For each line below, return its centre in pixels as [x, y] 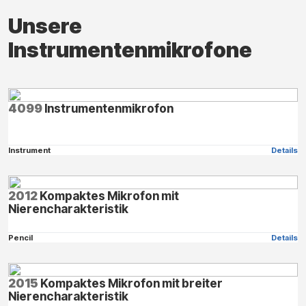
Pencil [20, 237]
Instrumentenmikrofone [130, 50]
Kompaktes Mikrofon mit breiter [130, 283]
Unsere [45, 26]
